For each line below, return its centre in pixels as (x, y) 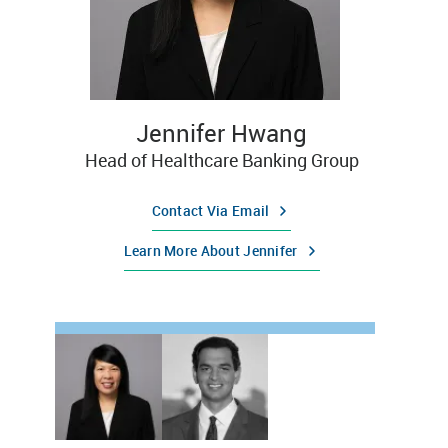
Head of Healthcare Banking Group (221, 159)
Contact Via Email (210, 210)
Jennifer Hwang (221, 132)
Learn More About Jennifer (210, 250)
